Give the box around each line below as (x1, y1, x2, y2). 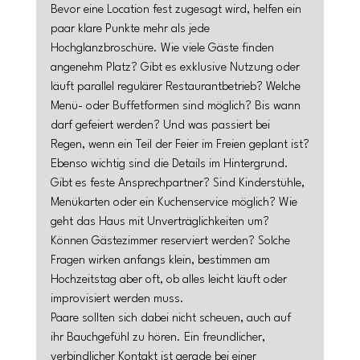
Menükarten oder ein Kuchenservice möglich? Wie (50, 197, 301, 209)
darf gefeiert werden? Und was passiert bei (50, 120, 273, 132)
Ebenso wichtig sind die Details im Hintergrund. (50, 158, 292, 170)
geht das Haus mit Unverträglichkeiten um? (50, 216, 272, 228)
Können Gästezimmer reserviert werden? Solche (50, 235, 293, 247)
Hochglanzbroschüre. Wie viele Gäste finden (50, 43, 277, 55)
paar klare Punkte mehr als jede (50, 23, 213, 35)
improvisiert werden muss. (50, 293, 184, 305)
